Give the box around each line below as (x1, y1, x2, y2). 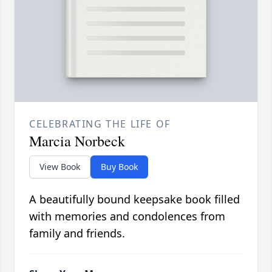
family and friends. (29, 226, 125, 241)
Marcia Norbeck (29, 131, 125, 151)
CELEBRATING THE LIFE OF (29, 117, 171, 131)
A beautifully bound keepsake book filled (29, 192, 240, 207)
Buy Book (101, 161, 138, 173)
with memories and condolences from (29, 209, 225, 224)
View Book (39, 161, 80, 173)
